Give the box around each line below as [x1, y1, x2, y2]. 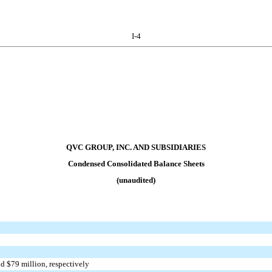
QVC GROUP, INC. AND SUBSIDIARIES [66, 143, 206, 152]
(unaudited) [117, 175, 155, 185]
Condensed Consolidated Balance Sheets [67, 159, 205, 168]
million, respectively [19, 259, 90, 269]
